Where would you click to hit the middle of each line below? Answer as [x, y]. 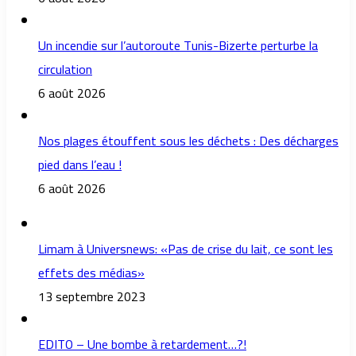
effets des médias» [91, 273]
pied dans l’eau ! [80, 165]
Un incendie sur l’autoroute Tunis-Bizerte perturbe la [178, 46]
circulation [65, 70]
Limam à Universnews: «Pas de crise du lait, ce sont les [186, 249]
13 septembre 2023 [92, 297]
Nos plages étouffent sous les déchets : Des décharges [188, 141]
